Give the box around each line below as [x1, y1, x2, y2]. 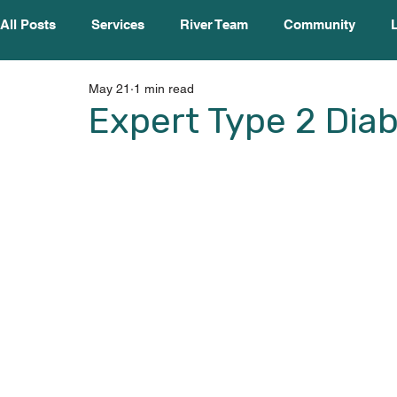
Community [284, 17, 355, 32]
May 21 [89, 81, 130, 96]
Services [91, 17, 144, 32]
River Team [180, 17, 248, 32]
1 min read [134, 81, 194, 96]
